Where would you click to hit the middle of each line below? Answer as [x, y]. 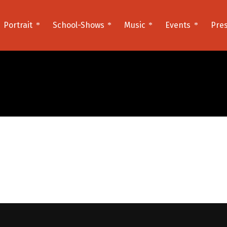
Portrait [18, 25]
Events [178, 25]
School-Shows [78, 25]
